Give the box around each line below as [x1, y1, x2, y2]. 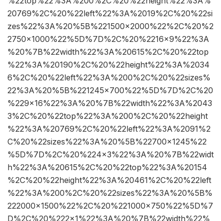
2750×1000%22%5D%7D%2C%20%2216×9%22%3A [7, 34, 209, 44]
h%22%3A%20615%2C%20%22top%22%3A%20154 [7, 162, 207, 173]
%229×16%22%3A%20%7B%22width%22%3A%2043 [7, 98, 212, 109]
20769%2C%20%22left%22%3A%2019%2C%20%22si [7, 8, 213, 19]
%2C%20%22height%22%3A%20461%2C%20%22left [7, 175, 211, 185]
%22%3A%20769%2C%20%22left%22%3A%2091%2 [7, 124, 211, 134]
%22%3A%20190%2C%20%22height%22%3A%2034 [7, 60, 210, 70]
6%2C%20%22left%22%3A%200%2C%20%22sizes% [7, 73, 211, 83]
